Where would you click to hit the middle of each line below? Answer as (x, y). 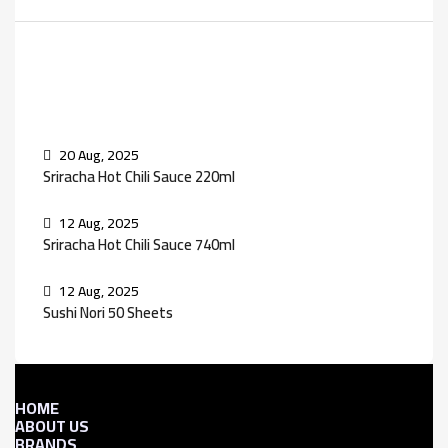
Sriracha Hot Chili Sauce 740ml (139, 244)
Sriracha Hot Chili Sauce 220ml (139, 176)
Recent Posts (94, 85)
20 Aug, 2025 (97, 154)
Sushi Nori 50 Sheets (108, 312)
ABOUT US (52, 425)
